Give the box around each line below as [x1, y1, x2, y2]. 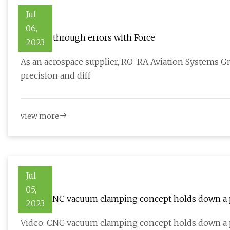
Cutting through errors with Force [21, 32, 155, 43]
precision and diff [21, 70, 91, 81]
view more [21, 111, 59, 121]
